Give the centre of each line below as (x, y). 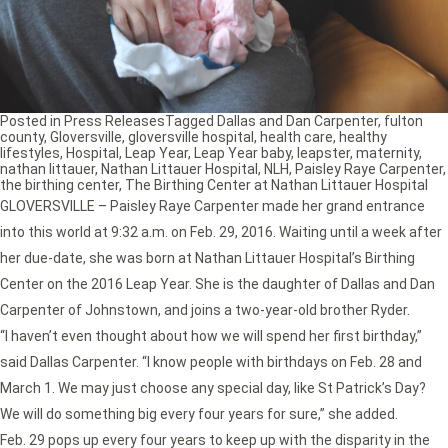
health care (296, 137)
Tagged (191, 121)
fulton (403, 121)
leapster (323, 153)
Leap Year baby (242, 153)
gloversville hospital (191, 137)
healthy (363, 137)
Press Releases (114, 121)
